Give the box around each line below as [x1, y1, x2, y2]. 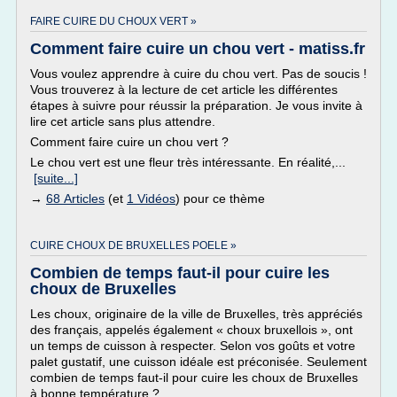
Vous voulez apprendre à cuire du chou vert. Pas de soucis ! [30, 66, 367, 81]
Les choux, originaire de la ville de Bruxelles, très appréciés [30, 307, 362, 321]
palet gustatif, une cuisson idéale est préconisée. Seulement [30, 354, 367, 369]
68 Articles [46, 191, 105, 206]
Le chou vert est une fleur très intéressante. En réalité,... [30, 155, 346, 169]
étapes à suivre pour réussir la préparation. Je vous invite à [30, 98, 362, 113]
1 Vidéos [127, 191, 175, 206]
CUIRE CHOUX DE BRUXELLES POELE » [30, 239, 237, 252]
